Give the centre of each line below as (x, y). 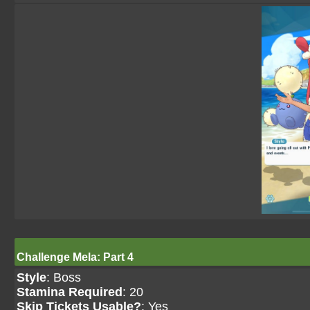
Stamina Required (70, 292)
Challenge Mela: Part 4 (75, 257)
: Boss (64, 277)
